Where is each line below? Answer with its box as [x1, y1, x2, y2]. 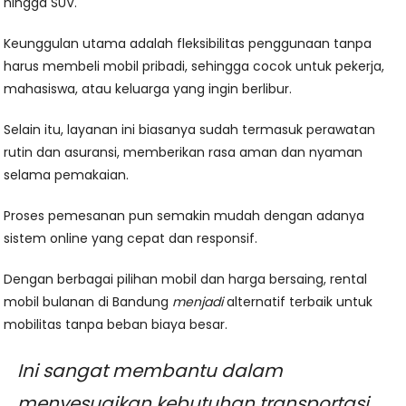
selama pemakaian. [4, 166, 130, 185]
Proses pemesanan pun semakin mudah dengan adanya [4, 207, 365, 226]
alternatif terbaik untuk [223, 293, 373, 312]
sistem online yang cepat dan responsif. [4, 229, 258, 248]
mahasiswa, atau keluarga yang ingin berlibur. [4, 80, 293, 99]
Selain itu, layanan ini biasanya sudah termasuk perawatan [4, 121, 376, 140]
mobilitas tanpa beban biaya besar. [4, 315, 228, 334]
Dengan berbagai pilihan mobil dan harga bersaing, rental [4, 270, 368, 289]
